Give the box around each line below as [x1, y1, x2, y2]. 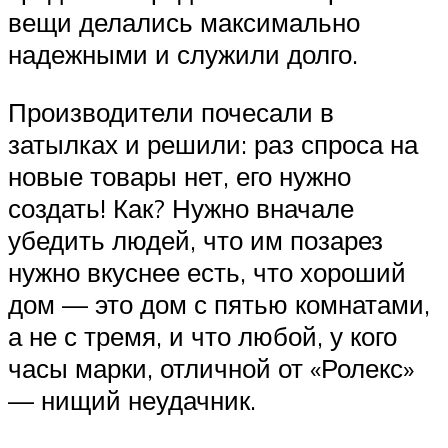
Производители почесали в [8, 95, 334, 128]
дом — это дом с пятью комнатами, [8, 287, 430, 320]
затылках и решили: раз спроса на [8, 127, 418, 160]
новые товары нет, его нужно [8, 159, 351, 192]
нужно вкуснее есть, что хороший [8, 255, 406, 288]
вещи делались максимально [8, 6, 360, 39]
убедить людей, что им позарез [8, 223, 383, 256]
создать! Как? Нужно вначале [8, 191, 354, 224]
